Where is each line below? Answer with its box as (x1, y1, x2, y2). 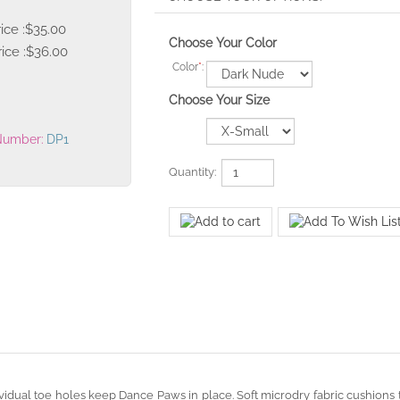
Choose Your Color (169, 36, 277, 51)
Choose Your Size (169, 93, 270, 108)
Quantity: (169, 166, 219, 180)
